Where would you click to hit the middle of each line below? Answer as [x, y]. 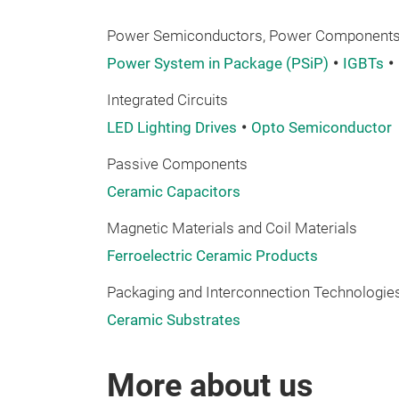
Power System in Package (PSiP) [218, 64]
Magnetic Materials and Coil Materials [232, 228]
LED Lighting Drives [172, 128]
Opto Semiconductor [323, 128]
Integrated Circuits [167, 100]
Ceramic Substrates [174, 320]
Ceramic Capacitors [174, 192]
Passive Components [177, 164]
